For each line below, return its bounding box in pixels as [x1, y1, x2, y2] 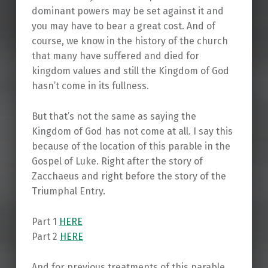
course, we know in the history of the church [31, 35, 228, 47]
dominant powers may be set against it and [31, 5, 224, 17]
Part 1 [31, 215, 59, 227]
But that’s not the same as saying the [31, 111, 196, 123]
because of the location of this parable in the [31, 141, 230, 153]
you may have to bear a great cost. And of [31, 20, 215, 32]
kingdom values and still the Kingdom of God [31, 65, 229, 77]
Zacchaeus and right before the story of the [31, 170, 226, 182]
